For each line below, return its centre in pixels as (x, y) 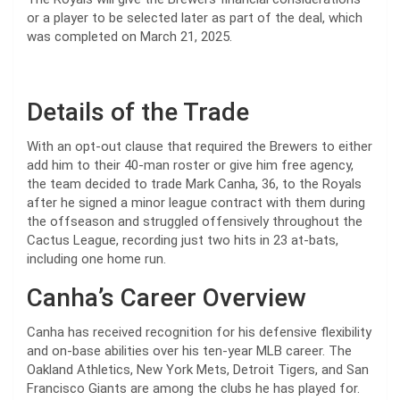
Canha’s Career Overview (167, 298)
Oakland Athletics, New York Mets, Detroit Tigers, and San (198, 370)
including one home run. (96, 259)
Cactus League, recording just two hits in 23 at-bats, (183, 241)
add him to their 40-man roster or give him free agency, (190, 166)
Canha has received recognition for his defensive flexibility (199, 333)
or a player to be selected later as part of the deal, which (195, 18)
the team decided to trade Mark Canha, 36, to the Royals (194, 184)
